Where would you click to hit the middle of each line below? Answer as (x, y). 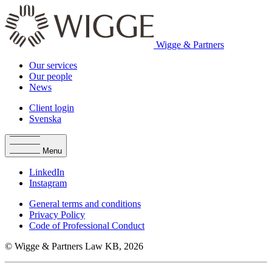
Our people (51, 76)
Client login (52, 108)
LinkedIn (47, 172)
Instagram (48, 183)
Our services (53, 65)
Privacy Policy (57, 215)
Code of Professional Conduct (87, 226)
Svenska (45, 119)
